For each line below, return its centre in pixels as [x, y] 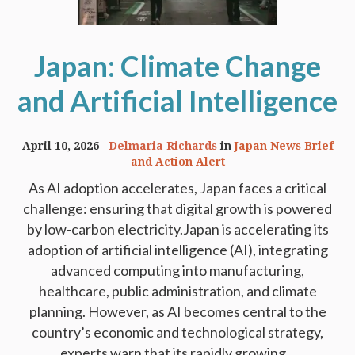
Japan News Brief [284, 146]
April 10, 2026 [60, 146]
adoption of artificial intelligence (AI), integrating [177, 250]
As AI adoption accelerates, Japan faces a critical [177, 188]
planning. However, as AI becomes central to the [177, 312]
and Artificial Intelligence [177, 101]
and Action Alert [177, 162]
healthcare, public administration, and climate [177, 291]
